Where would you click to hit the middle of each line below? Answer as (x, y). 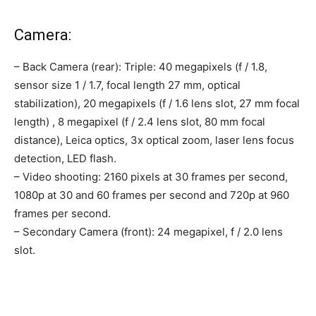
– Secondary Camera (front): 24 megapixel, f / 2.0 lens (148, 232)
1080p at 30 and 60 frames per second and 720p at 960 (152, 195)
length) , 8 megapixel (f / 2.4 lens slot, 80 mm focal (140, 122)
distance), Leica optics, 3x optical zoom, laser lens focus (154, 140)
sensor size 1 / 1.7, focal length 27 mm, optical (127, 85)
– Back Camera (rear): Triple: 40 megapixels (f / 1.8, (141, 67)
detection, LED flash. (65, 159)
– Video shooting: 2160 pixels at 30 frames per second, (151, 177)
